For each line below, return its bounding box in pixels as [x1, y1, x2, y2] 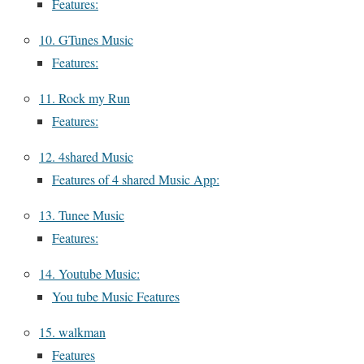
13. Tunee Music [39, 206, 124, 224]
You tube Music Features [52, 288, 180, 305]
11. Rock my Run [39, 89, 130, 107]
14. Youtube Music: [39, 265, 140, 283]
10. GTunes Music [39, 31, 133, 49]
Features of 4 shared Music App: [52, 171, 219, 188]
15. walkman [39, 323, 106, 341]
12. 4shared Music [39, 148, 133, 166]
